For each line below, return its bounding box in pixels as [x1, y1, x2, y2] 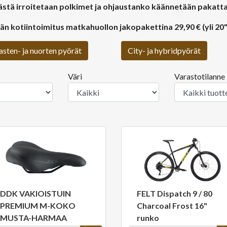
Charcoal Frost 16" [137, 201, 207, 210]
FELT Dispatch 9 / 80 [137, 188, 212, 198]
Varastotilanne [174, 71, 225, 81]
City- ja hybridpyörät [128, 46, 201, 55]
